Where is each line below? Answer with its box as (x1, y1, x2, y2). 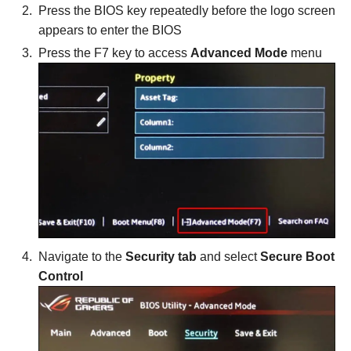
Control (38, 270, 83, 284)
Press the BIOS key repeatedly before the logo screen (38, 3, 335, 17)
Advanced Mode (190, 45, 288, 60)
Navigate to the (38, 250, 125, 264)
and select (197, 250, 260, 264)
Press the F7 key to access (38, 45, 190, 60)
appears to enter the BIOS (38, 23, 182, 37)
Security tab (125, 250, 197, 264)
